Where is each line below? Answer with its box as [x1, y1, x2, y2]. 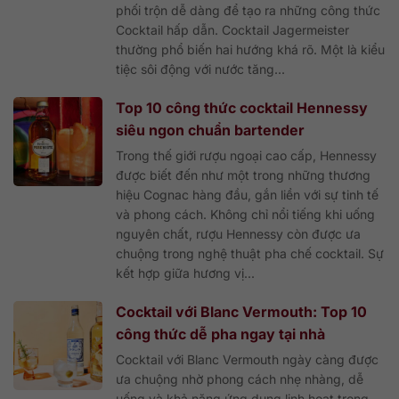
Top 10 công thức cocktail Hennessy [116, 98, 368, 117]
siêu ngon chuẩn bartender [116, 120, 305, 139]
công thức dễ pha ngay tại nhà [116, 324, 325, 343]
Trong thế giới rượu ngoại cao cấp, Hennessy [116, 147, 377, 163]
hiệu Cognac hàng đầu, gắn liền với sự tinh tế [116, 186, 379, 202]
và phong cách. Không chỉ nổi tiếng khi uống [116, 206, 375, 222]
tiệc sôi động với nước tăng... [116, 61, 285, 77]
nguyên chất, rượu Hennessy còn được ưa [116, 225, 361, 241]
